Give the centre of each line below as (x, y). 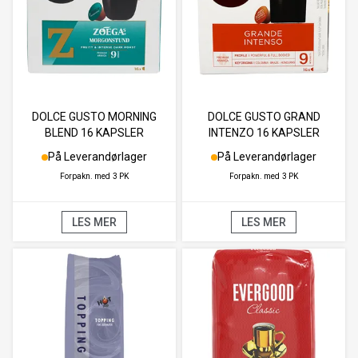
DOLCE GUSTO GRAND (264, 117)
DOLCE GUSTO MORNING (94, 117)
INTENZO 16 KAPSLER (264, 133)
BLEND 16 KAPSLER (94, 133)
